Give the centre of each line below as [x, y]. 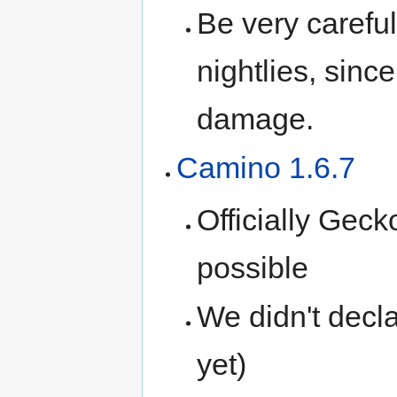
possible [252, 267]
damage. [255, 119]
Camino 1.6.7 [266, 168]
